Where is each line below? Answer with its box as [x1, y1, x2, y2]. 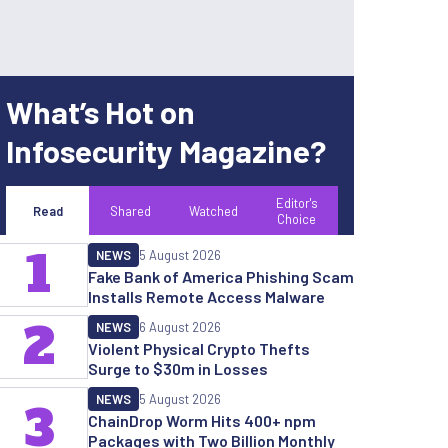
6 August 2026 [139, 318, 221, 335]
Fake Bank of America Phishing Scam [88, 266, 354, 286]
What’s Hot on [6, 92, 195, 130]
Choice [277, 210, 316, 227]
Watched [189, 202, 238, 219]
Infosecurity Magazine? [6, 131, 326, 169]
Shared [110, 202, 151, 219]
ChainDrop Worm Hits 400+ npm [88, 410, 316, 430]
